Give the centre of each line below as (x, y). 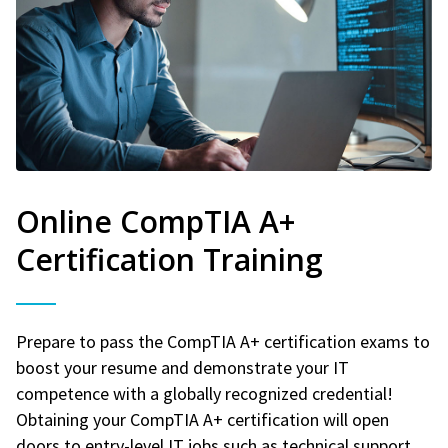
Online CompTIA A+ (155, 221)
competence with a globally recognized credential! (204, 393)
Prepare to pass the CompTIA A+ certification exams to (223, 341)
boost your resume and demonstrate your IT (182, 367)
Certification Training (169, 259)
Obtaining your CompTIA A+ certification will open (202, 419)
